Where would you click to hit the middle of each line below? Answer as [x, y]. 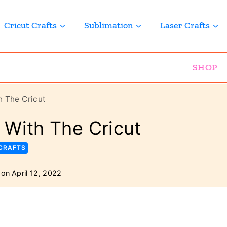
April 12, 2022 [36, 173]
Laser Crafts [185, 25]
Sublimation [108, 25]
